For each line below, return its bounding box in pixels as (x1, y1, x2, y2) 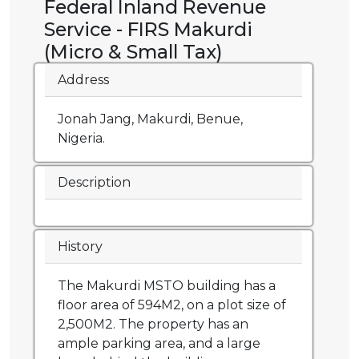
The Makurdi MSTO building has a (58, 278, 276, 294)
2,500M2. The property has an (58, 317, 248, 333)
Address (58, 72, 109, 88)
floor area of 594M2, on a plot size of (58, 297, 286, 313)
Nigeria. (58, 131, 105, 147)
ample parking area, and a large (58, 336, 260, 352)
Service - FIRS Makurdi (44, 18, 252, 42)
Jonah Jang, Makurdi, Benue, (58, 111, 243, 127)
